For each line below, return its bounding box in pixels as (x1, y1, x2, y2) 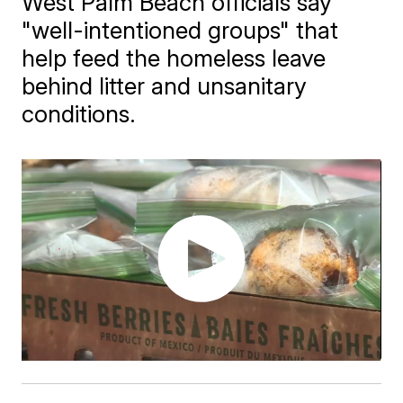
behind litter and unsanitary (22, 72, 308, 100)
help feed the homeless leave (22, 44, 327, 72)
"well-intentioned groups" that (22, 16, 339, 44)
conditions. (22, 100, 137, 128)
